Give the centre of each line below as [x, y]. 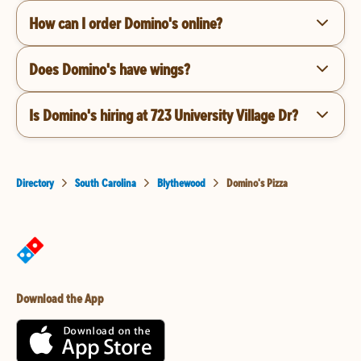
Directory [35, 183]
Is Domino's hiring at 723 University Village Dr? [164, 114]
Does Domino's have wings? [110, 68]
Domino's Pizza [257, 183]
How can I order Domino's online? [126, 23]
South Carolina [106, 183]
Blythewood [181, 183]
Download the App [60, 298]
